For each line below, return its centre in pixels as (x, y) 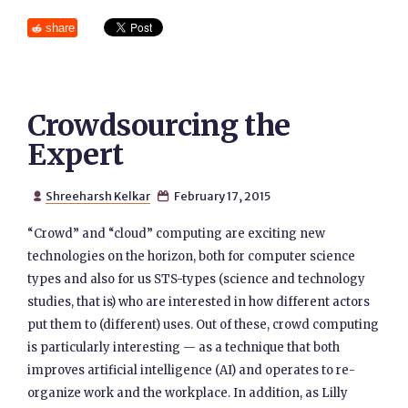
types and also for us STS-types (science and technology (197, 279)
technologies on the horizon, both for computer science (192, 256)
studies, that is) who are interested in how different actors (199, 302)
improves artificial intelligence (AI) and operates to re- (192, 370)
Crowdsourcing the (159, 126)
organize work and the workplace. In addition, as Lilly (188, 393)
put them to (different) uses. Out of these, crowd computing (204, 325)
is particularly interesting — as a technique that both (184, 347)
